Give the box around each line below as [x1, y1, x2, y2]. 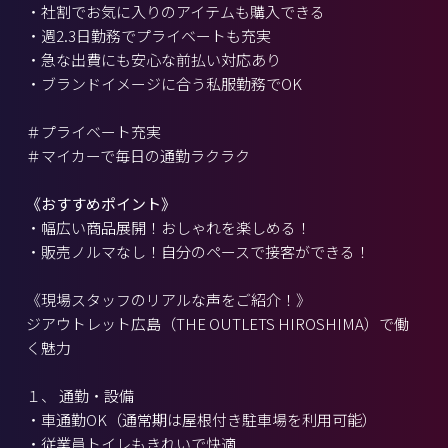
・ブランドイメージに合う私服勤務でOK [26, 72, 302, 94]
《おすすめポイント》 [26, 192, 176, 214]
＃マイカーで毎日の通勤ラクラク [26, 144, 250, 166]
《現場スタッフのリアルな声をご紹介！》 [26, 288, 311, 310]
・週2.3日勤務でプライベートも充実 [26, 24, 271, 46]
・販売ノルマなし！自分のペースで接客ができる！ [26, 240, 370, 262]
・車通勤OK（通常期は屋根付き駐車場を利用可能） [26, 408, 377, 430]
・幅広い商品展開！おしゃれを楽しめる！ [26, 216, 311, 238]
